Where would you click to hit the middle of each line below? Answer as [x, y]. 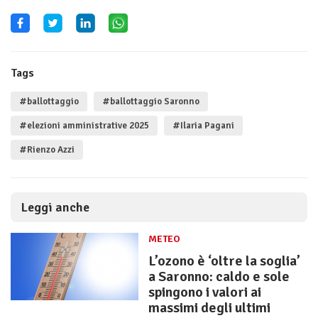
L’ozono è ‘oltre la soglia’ [224, 261]
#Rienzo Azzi [47, 150]
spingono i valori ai [205, 292]
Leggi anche [55, 208]
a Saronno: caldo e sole [219, 277]
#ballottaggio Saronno [151, 102]
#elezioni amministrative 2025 [84, 126]
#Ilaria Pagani [203, 126]
